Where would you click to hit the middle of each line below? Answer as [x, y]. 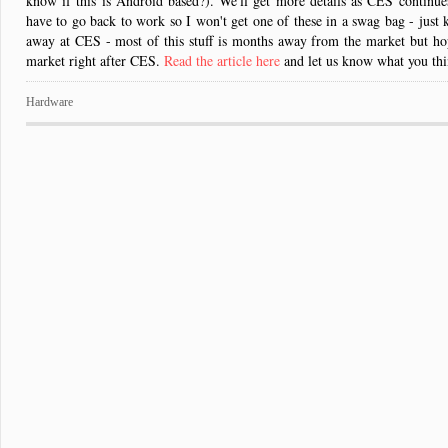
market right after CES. [95, 60]
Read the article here [222, 60]
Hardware [49, 102]
